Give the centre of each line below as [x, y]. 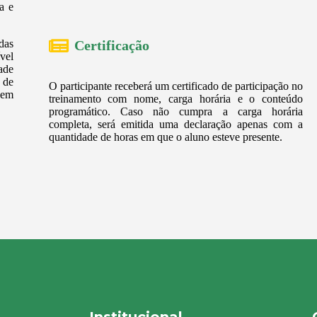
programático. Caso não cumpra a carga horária [176, 112]
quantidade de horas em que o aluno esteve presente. [165, 137]
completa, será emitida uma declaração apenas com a [176, 125]
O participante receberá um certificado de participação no [176, 86]
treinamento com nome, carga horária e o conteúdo [176, 99]
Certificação [111, 46]
